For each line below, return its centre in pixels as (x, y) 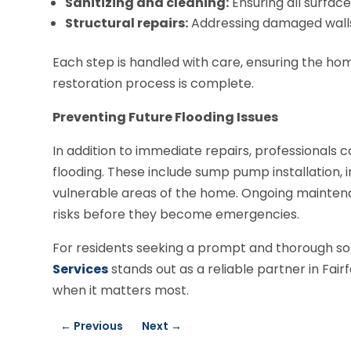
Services (81, 269)
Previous (99, 326)
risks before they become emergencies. (176, 214)
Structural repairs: (127, 23)
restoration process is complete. (154, 83)
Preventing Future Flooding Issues (166, 117)
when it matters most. (121, 290)
